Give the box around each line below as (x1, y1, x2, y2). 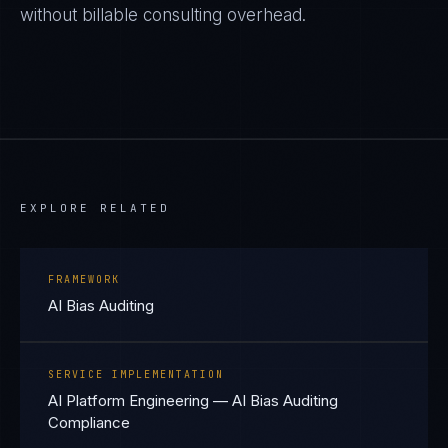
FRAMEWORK (48, 273, 120, 286)
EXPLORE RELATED (20, 201, 170, 215)
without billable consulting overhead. (20, 5, 306, 25)
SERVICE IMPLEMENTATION (48, 368, 224, 381)
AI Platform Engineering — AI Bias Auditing (48, 391, 338, 410)
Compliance (48, 413, 130, 432)
